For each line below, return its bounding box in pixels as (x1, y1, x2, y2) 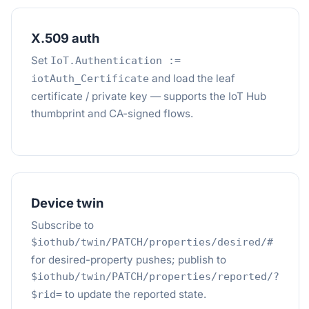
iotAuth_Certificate (31, 72, 149, 85)
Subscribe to (31, 219, 94, 232)
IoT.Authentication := (50, 54, 181, 67)
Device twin (31, 195, 103, 210)
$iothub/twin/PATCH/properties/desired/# (31, 236, 273, 248)
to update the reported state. (62, 288, 206, 301)
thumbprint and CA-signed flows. (31, 107, 193, 120)
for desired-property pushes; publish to (31, 253, 226, 266)
